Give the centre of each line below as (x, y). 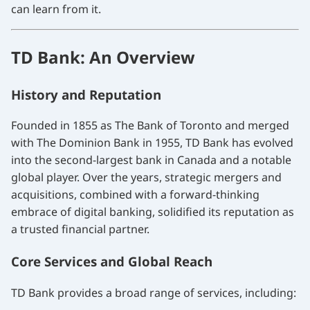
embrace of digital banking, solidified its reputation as (153, 212)
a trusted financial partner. (80, 229)
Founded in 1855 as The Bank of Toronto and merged (150, 126)
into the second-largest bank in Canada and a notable (151, 160)
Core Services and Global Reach (112, 262)
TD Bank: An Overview (103, 57)
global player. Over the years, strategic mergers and (146, 177)
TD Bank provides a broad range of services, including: (154, 292)
